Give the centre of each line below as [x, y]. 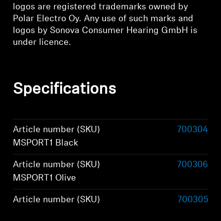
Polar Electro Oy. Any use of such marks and [103, 19]
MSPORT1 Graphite [53, 213]
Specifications [65, 90]
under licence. [42, 43]
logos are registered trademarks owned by [101, 7]
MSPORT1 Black [46, 143]
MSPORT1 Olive [45, 178]
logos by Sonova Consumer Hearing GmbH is [105, 31]
